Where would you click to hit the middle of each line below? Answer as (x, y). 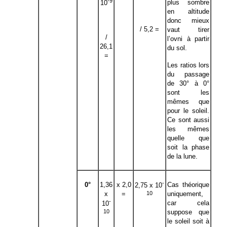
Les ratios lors (188, 65)
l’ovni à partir (188, 39)
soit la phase (188, 147)
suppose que (188, 212)
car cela (188, 203)
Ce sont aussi (188, 120)
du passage (188, 74)
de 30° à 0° (188, 83)
